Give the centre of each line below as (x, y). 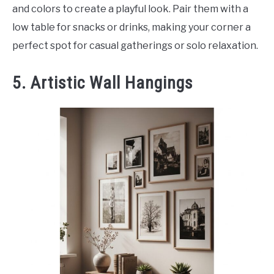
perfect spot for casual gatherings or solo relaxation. (135, 46)
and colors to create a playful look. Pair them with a (130, 9)
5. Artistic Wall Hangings (103, 83)
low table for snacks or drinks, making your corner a (131, 28)
